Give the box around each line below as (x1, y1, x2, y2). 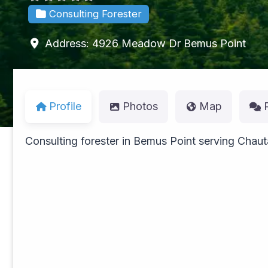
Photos (123, 100, 159, 113)
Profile (49, 100, 82, 113)
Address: (44, 36, 92, 50)
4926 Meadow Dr (92, 36, 181, 50)
